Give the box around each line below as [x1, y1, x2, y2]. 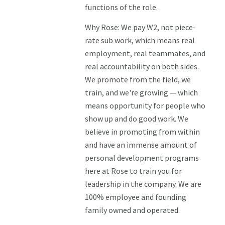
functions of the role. [85, 2, 158, 13]
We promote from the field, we [85, 74, 191, 85]
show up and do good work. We [85, 114, 189, 124]
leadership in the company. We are [85, 179, 202, 189]
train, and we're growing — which [85, 87, 198, 98]
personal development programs [85, 153, 199, 163]
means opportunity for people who [85, 100, 206, 111]
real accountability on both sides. [85, 61, 199, 72]
